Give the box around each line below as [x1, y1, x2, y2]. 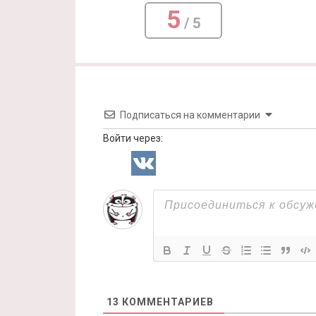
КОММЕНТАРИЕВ [119, 296, 214, 308]
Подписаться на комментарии [120, 109, 260, 121]
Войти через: [103, 132, 163, 144]
